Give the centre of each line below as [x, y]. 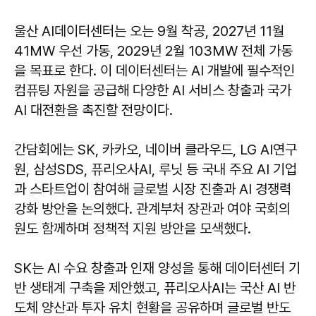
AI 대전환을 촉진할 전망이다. [93, 110]
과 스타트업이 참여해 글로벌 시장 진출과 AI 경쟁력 [153, 189]
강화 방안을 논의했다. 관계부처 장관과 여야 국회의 [152, 209]
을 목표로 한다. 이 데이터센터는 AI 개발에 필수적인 [154, 71]
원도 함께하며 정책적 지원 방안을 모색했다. [133, 229]
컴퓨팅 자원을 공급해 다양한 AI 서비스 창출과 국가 [153, 91]
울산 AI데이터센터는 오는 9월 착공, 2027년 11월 [149, 31]
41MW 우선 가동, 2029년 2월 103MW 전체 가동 [153, 51]
